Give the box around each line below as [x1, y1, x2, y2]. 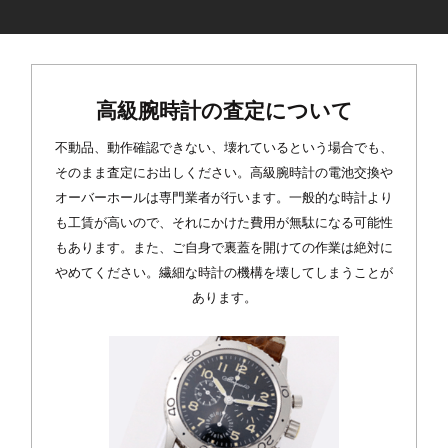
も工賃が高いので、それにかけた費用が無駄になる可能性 [55, 216, 393, 231]
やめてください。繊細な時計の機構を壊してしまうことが [55, 266, 393, 281]
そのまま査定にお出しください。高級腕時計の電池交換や [55, 166, 393, 181]
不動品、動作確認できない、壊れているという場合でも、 [55, 141, 393, 156]
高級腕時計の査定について [95, 99, 353, 123]
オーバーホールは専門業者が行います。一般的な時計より [55, 191, 393, 206]
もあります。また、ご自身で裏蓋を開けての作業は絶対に [55, 241, 393, 256]
